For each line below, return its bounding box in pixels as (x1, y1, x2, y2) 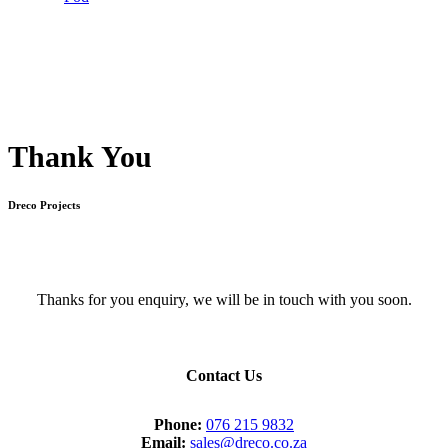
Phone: (154, 415, 206, 433)
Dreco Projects (8, 199, 80, 212)
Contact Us (186, 366, 262, 384)
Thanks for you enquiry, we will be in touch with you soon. (36, 291, 412, 309)
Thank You (8, 140, 152, 174)
